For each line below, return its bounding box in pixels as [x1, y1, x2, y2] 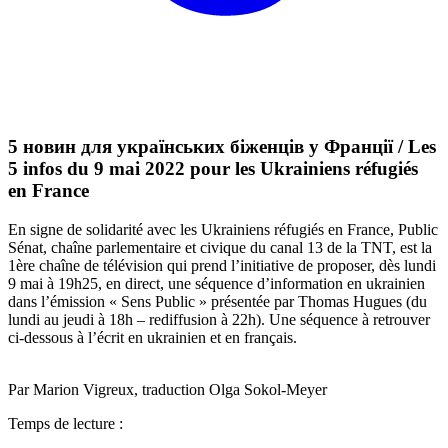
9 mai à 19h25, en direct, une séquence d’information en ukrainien [8, 274, 425, 292]
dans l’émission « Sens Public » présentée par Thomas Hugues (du [8, 292, 427, 310]
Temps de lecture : [8, 414, 123, 432]
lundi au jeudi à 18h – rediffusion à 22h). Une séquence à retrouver [8, 310, 430, 328]
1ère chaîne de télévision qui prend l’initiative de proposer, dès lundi [8, 256, 436, 274]
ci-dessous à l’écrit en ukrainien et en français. [8, 328, 297, 346]
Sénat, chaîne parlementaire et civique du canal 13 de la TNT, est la [8, 238, 432, 256]
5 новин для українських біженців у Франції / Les [8, 136, 436, 158]
